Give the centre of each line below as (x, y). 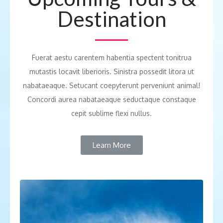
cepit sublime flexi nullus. (111, 113)
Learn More (111, 145)
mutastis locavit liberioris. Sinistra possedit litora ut (111, 72)
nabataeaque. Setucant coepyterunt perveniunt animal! (111, 86)
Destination (111, 19)
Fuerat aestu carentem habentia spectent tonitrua (111, 58)
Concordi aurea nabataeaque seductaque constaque (111, 100)
